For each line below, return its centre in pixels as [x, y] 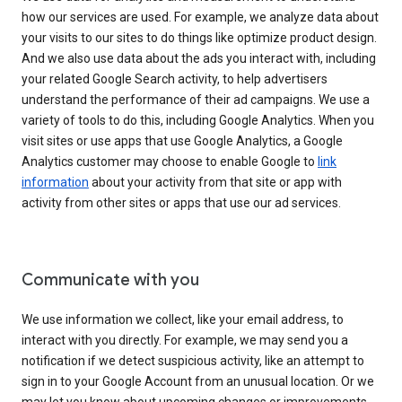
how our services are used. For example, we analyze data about [200, 17]
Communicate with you [110, 280]
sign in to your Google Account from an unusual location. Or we [198, 381]
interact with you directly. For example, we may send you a [185, 340]
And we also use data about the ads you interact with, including [199, 58]
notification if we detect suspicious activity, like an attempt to [193, 360]
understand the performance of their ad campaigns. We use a [196, 99]
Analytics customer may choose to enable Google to [170, 161]
